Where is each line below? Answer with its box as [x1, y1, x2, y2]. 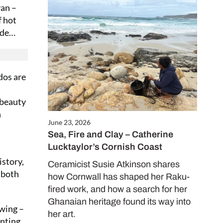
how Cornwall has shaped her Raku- [48, 171, 190, 182]
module [79, 37, 109, 47]
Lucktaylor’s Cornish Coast [48, 141, 162, 152]
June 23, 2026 [48, 117, 91, 126]
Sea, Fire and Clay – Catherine [48, 129, 173, 139]
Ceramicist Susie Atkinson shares [48, 159, 180, 169]
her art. [48, 209, 76, 219]
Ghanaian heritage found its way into [48, 196, 191, 207]
